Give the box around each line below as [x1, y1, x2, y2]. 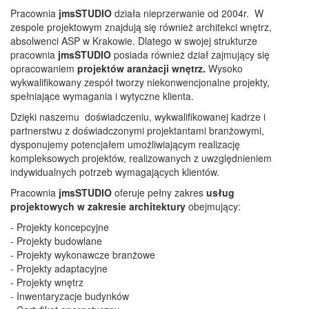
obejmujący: [186, 199, 241, 213]
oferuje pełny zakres [114, 185, 206, 199]
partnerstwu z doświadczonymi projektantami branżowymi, [10, 123, 264, 137]
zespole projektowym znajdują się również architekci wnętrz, [10, 19, 272, 34]
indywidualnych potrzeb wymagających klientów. [10, 164, 219, 179]
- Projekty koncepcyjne [10, 219, 109, 234]
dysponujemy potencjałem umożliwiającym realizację [10, 137, 240, 151]
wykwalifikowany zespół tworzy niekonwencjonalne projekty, [10, 74, 270, 89]
